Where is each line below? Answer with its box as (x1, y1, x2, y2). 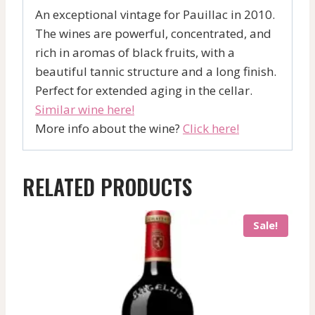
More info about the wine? (35, 120, 183, 137)
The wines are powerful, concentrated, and (35, 25, 271, 42)
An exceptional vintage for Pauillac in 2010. (35, 6, 275, 23)
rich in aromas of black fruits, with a (35, 44, 235, 61)
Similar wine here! (35, 101, 134, 118)
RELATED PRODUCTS (22, 171, 192, 203)
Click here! (183, 120, 239, 137)
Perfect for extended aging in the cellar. (35, 82, 252, 99)
